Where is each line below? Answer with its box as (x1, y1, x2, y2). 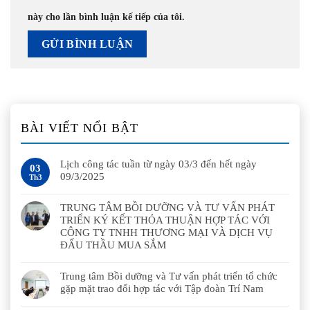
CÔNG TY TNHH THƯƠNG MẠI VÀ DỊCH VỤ (60, 226, 273, 238)
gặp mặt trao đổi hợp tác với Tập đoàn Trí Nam (60, 282, 264, 294)
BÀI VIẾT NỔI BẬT (21, 120, 138, 135)
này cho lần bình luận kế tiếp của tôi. (28, 11, 185, 23)
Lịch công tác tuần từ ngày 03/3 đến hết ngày (60, 158, 257, 170)
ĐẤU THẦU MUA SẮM (60, 239, 166, 250)
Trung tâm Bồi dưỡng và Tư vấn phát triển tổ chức (60, 270, 277, 282)
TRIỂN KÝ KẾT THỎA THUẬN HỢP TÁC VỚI (60, 214, 270, 226)
